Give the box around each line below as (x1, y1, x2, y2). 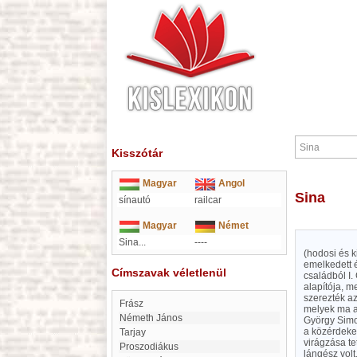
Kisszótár (112, 147, 163, 159)
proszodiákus (126, 341, 178, 352)
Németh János (127, 312, 182, 324)
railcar (194, 194, 222, 206)
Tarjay (124, 327, 146, 338)
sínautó (119, 194, 151, 206)
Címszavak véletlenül (112, 266, 226, 279)
